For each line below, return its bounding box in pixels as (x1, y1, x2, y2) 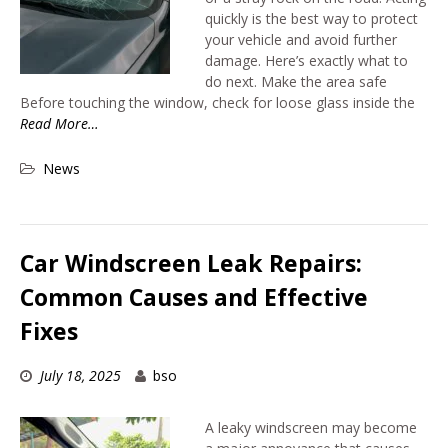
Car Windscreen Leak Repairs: (20, 246, 362, 279)
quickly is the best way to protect (205, 8, 418, 28)
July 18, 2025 (39, 366, 121, 385)
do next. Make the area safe (205, 71, 387, 91)
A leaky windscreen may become (205, 418, 417, 437)
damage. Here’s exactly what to (205, 50, 408, 70)
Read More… (20, 113, 99, 133)
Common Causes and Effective (20, 280, 368, 313)
